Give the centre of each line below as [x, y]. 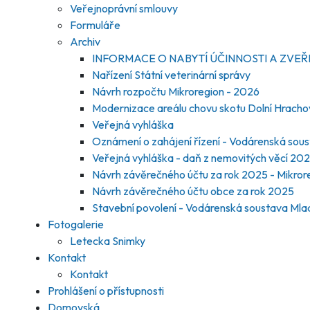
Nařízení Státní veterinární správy [171, 75]
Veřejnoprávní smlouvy [124, 8]
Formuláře [95, 25]
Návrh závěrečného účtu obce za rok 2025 [193, 191]
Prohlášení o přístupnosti [106, 291]
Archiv [85, 42]
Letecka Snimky [108, 241]
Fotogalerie [76, 224]
